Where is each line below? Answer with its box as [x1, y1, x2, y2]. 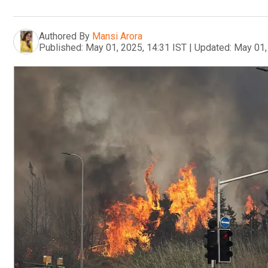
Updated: [194, 41, 232, 53]
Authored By [39, 30, 90, 42]
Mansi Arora [92, 30, 142, 42]
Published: [39, 41, 83, 53]
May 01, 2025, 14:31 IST [86, 41, 187, 53]
